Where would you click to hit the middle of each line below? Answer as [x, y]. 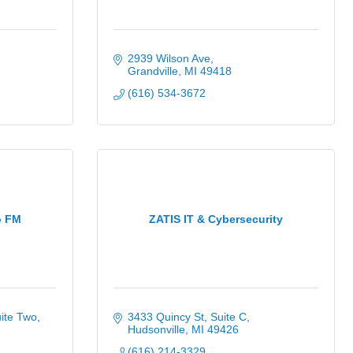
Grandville [152, 71]
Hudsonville [156, 329]
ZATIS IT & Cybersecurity [216, 219]
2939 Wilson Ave [169, 58]
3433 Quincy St [165, 317]
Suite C [228, 317]
